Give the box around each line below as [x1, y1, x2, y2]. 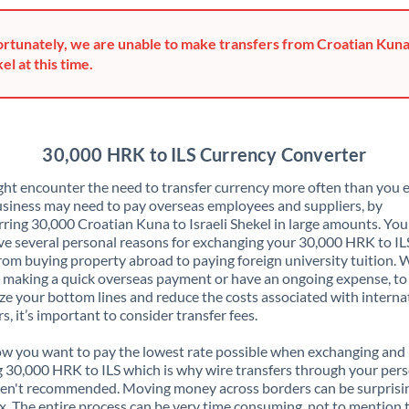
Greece [126, 16, 167, 32]
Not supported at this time [185, 128, 300, 140]
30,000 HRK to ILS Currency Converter [42, 143, 367, 165]
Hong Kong [126, 53, 191, 68]
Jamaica [126, 272, 173, 288]
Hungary [126, 89, 176, 105]
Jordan [126, 345, 166, 361]
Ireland [126, 163, 167, 178]
